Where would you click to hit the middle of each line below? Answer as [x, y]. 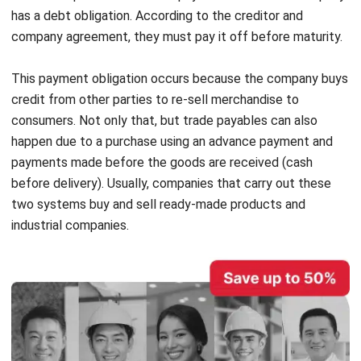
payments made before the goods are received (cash [162, 115]
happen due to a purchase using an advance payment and [172, 94]
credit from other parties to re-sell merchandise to [155, 52]
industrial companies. [70, 178]
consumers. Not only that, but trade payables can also [164, 73]
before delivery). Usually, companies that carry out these [171, 136]
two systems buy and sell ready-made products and [158, 157]
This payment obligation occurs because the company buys [180, 31]
